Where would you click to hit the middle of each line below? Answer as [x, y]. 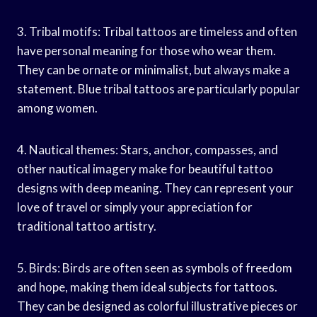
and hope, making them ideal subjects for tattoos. [147, 287]
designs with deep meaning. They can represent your [155, 188]
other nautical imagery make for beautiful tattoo [145, 168]
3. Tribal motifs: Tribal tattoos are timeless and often [157, 31]
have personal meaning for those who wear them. [146, 50]
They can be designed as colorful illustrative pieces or [157, 306]
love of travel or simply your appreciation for [135, 207]
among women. [57, 108]
